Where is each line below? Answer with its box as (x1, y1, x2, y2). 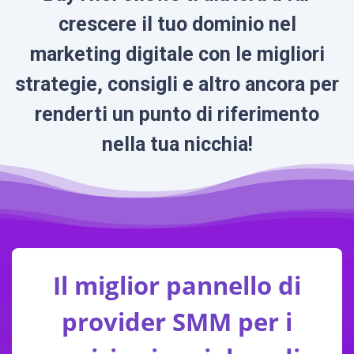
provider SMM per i (62, 304, 292, 338)
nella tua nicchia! (101, 133, 253, 156)
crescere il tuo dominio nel (58, 13, 296, 36)
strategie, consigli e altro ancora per (15, 73, 339, 96)
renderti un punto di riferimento (35, 103, 319, 126)
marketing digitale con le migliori (29, 43, 325, 66)
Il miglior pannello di (53, 268, 301, 302)
